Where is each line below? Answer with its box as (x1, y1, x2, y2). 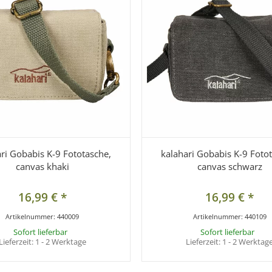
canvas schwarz (197, 160, 262, 173)
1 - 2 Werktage (35, 236, 86, 248)
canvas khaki (15, 160, 69, 173)
